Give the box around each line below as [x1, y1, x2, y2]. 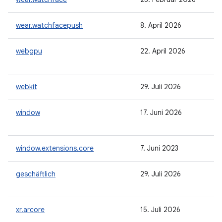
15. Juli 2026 [140, 205, 180, 214]
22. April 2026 [140, 47, 185, 55]
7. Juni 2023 [140, 144, 178, 153]
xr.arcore [16, 205, 45, 214]
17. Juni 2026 [140, 108, 182, 117]
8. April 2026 [140, 21, 181, 30]
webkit [16, 82, 37, 91]
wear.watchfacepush [16, 21, 83, 30]
